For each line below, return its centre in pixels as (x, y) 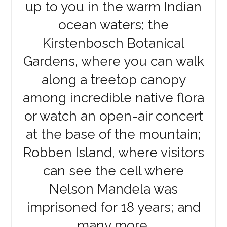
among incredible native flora (113, 98)
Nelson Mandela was (113, 189)
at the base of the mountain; (113, 135)
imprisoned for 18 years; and (113, 207)
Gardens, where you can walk (113, 62)
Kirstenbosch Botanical (113, 43)
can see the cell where (113, 171)
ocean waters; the (113, 25)
